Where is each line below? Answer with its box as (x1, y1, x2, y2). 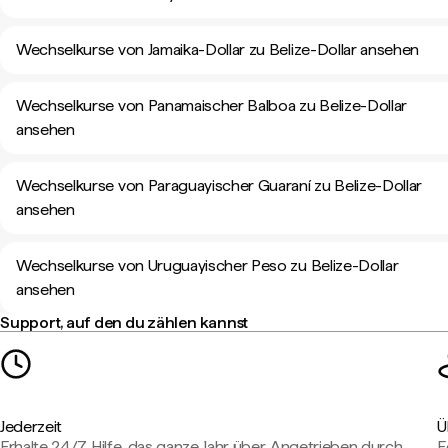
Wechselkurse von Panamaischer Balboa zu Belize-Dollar (16, 96, 408, 115)
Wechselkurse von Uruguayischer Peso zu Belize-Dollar (16, 256, 399, 275)
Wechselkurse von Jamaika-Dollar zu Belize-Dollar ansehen (16, 40, 420, 59)
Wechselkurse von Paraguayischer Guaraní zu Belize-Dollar (16, 176, 423, 195)
